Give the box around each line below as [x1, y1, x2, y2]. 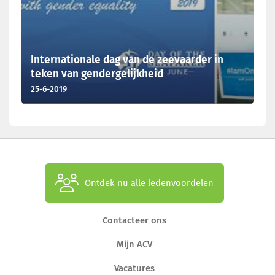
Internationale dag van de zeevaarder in [31, 53, 223, 66]
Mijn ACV [117, 239, 152, 250]
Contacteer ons [103, 215, 166, 226]
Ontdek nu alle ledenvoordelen [85, 177, 214, 188]
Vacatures [114, 263, 155, 274]
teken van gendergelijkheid [31, 68, 163, 80]
